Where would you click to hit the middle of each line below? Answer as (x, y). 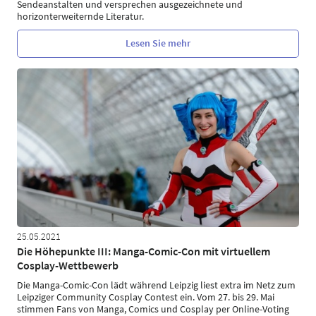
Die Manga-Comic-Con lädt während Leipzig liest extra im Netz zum (156, 285)
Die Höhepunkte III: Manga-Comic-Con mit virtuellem (144, 251)
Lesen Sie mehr (158, 43)
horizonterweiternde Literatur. (80, 16)
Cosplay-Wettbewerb (68, 265)
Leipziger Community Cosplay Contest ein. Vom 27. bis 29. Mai (146, 297)
